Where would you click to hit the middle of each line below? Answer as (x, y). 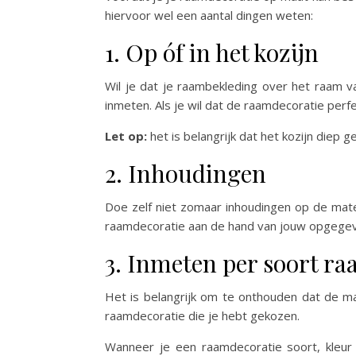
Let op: (126, 136)
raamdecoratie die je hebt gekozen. (202, 316)
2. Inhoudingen (186, 174)
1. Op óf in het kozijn (212, 53)
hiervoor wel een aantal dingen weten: (209, 15)
